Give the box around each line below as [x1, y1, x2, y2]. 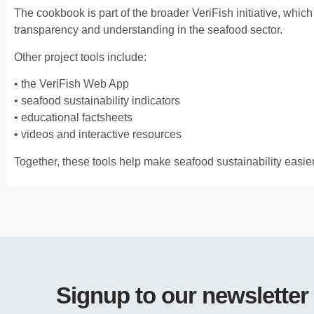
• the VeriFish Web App [14, 78, 129, 90]
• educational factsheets [14, 111, 132, 124]
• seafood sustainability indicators [14, 95, 180, 107]
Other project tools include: [14, 50, 146, 63]
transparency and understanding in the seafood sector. [14, 24, 282, 36]
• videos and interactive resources [14, 128, 182, 141]
